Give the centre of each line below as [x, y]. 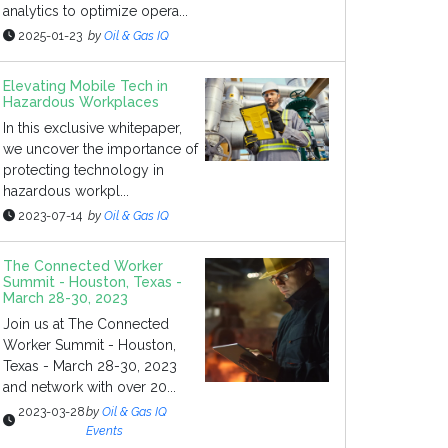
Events [104, 430]
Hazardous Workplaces [81, 102]
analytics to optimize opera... [95, 11]
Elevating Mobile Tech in [85, 86]
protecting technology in [83, 170]
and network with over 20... [89, 387]
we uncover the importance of [100, 149]
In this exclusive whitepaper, [92, 128]
